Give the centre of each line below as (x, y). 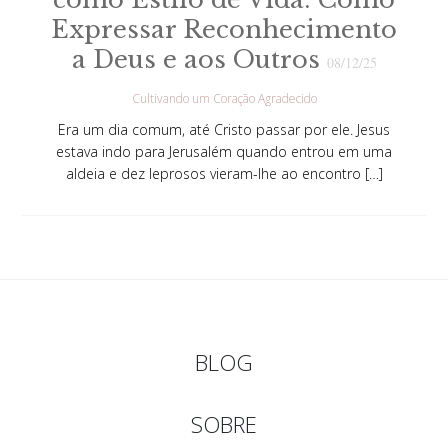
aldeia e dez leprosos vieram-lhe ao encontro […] (224, 174)
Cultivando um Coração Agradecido (224, 99)
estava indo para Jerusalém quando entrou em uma (224, 152)
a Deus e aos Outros (199, 60)
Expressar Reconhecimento (224, 30)
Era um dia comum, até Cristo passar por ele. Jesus (224, 130)
